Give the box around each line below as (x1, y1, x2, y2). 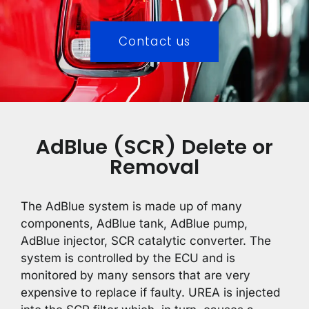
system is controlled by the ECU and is (21, 250, 235, 265)
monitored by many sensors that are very (21, 268, 250, 282)
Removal (110, 152, 199, 181)
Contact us (119, 32, 190, 50)
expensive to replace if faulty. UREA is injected (21, 285, 280, 299)
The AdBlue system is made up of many (21, 199, 242, 213)
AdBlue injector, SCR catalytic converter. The (21, 233, 271, 248)
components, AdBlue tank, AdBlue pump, (21, 216, 248, 230)
